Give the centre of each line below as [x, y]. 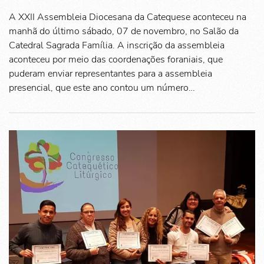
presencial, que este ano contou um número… [102, 88]
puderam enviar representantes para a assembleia [110, 74]
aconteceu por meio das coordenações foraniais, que [116, 60]
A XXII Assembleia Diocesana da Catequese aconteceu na [128, 17]
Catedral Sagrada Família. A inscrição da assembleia [117, 46]
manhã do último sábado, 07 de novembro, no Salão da [124, 32]
